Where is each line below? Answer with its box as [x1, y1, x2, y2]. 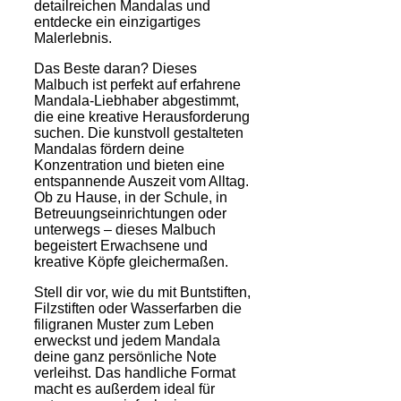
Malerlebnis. [34, 30, 112, 46]
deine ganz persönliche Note [34, 348, 217, 364]
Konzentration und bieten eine [34, 157, 225, 173]
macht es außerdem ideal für [34, 380, 215, 397]
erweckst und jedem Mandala [34, 332, 220, 348]
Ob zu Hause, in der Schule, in [34, 189, 227, 205]
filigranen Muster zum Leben [34, 316, 214, 332]
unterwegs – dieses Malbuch [34, 221, 216, 237]
